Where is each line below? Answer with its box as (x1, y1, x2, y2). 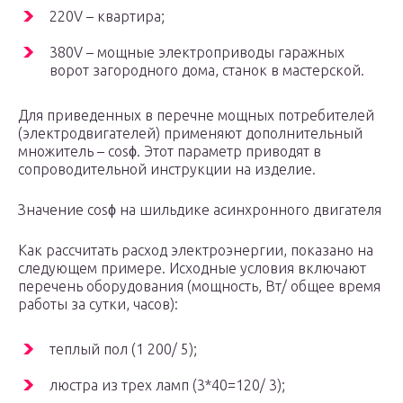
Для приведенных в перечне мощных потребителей (18, 107, 374, 124)
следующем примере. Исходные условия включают (18, 260, 366, 277)
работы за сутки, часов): (18, 296, 178, 313)
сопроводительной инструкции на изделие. (18, 161, 316, 178)
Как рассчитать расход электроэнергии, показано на (18, 242, 373, 259)
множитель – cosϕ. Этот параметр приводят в (18, 143, 321, 160)
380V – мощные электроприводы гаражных (49, 44, 345, 61)
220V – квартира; (49, 8, 165, 25)
